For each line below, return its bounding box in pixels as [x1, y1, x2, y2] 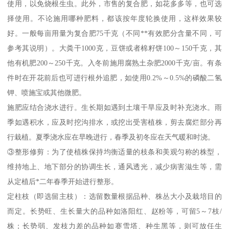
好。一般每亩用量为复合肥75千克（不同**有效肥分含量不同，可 [7, 29, 222, 38]
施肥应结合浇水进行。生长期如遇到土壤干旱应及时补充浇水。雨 [7, 103, 222, 112]
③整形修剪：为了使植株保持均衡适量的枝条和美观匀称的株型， [7, 148, 222, 156]
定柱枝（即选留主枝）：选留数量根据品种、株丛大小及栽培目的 [7, 192, 222, 201]
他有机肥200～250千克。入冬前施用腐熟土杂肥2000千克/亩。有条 [7, 59, 222, 67]
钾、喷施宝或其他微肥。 [7, 88, 86, 97]
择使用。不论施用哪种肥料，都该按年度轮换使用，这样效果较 [7, 14, 222, 23]
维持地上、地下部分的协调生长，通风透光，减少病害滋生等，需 [7, 163, 222, 171]
